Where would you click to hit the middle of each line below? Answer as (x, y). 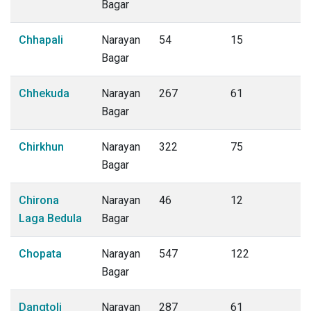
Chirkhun (41, 147)
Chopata (40, 254)
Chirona (39, 200)
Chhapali (41, 40)
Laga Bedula (50, 218)
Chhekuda (44, 93)
